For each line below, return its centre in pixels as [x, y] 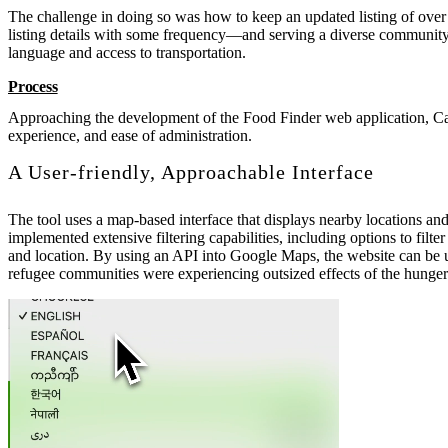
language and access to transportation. [127, 53]
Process [33, 87]
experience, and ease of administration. [130, 136]
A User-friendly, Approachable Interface [191, 172]
